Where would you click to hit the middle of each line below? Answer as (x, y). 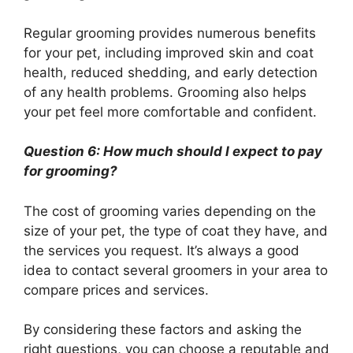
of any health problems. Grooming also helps (165, 92)
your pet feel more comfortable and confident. (170, 111)
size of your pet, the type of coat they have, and (176, 230)
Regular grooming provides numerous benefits (170, 33)
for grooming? (71, 171)
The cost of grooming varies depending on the (170, 211)
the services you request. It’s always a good (162, 250)
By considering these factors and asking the (163, 330)
